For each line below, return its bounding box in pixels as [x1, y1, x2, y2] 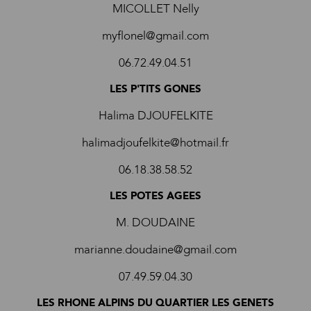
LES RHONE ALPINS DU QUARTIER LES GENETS [37, 296, 274, 310]
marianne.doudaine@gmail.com [74, 242, 237, 258]
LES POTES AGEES [110, 189, 201, 203]
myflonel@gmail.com [102, 28, 209, 44]
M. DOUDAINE [116, 215, 195, 230]
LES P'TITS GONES [110, 82, 201, 96]
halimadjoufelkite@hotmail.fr [82, 135, 229, 151]
